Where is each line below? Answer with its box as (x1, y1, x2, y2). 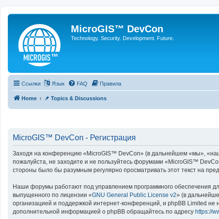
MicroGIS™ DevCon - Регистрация (13, 133, 136, 142)
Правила (100, 81, 121, 87)
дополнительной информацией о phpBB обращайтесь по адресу (13, 208, 195, 215)
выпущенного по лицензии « (13, 191, 92, 198)
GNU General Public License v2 (92, 191, 176, 198)
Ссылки (22, 81, 41, 87)
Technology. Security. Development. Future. (71, 35, 174, 41)
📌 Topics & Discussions (44, 95, 107, 101)
